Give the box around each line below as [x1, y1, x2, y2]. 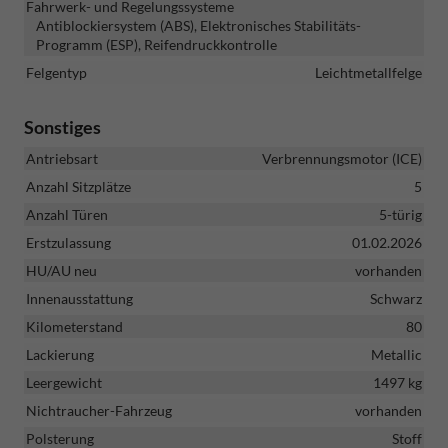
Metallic [371, 345, 422, 363]
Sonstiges [24, 115, 101, 138]
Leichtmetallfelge [315, 63, 422, 81]
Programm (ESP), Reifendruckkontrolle [36, 35, 277, 53]
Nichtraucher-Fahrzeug [26, 401, 172, 419]
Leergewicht [26, 373, 102, 391]
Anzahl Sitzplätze [26, 177, 131, 195]
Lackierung [26, 345, 94, 363]
